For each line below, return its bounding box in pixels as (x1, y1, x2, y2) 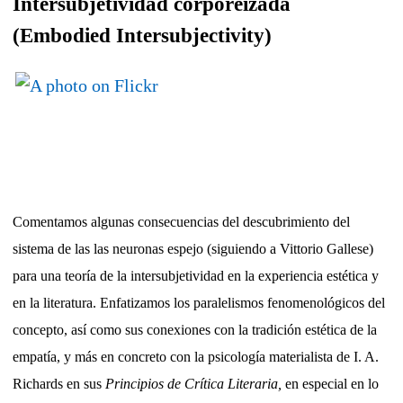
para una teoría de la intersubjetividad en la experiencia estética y (13, 268, 379, 284)
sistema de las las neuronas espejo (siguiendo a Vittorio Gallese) (13, 241, 373, 257)
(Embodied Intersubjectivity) (13, 22, 272, 47)
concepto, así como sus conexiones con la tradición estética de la (13, 322, 377, 338)
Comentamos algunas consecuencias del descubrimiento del (13, 214, 350, 230)
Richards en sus (13, 376, 105, 392)
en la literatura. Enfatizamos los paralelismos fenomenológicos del (13, 295, 385, 311)
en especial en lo (282, 376, 379, 392)
